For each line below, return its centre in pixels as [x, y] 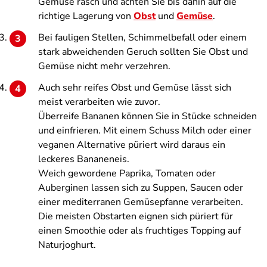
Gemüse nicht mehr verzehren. [104, 66]
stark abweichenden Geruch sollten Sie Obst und [143, 52]
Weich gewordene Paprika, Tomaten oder [127, 173]
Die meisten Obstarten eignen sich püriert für [136, 216]
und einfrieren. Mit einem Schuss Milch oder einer [145, 131]
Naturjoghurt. [67, 245]
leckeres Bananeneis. [84, 159]
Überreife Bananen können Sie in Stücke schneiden [148, 116]
